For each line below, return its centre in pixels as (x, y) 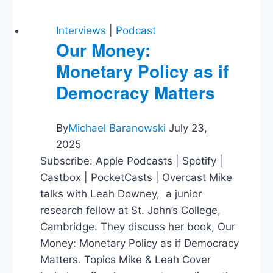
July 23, (188, 128)
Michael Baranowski (117, 128)
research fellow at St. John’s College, (131, 210)
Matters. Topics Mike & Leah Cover (126, 259)
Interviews (81, 30)
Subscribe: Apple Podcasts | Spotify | (132, 161)
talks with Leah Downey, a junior (121, 193)
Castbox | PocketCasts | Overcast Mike (136, 177)
